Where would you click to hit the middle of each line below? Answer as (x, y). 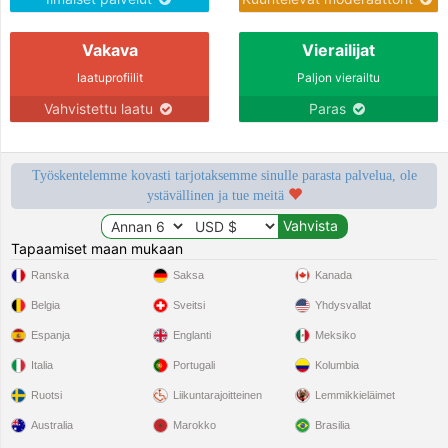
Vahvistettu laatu (100, 108)
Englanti (192, 334)
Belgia (46, 304)
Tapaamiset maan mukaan (97, 248)
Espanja (51, 334)
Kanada (333, 274)
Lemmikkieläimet (354, 394)
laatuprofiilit (109, 77)
